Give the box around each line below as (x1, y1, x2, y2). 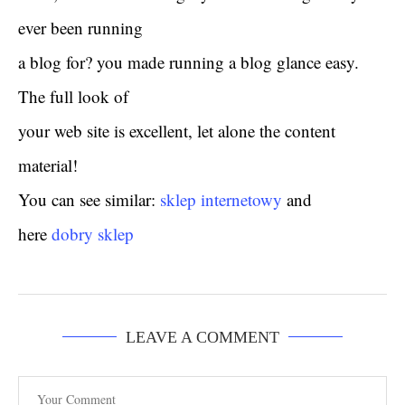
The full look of (18, 84, 128, 108)
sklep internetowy (160, 187, 282, 211)
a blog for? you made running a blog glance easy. (18, 50, 359, 73)
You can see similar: (18, 187, 160, 211)
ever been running (18, 15, 143, 39)
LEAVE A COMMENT (126, 327, 279, 346)
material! (18, 153, 78, 176)
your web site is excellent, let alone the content (18, 118, 335, 142)
